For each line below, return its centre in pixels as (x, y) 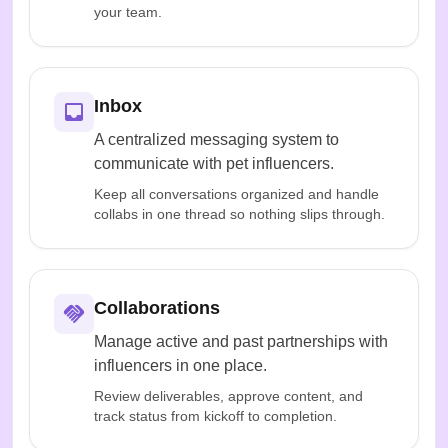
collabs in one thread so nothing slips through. (239, 213)
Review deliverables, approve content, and (228, 395)
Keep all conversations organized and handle (236, 193)
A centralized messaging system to (216, 139)
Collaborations (157, 307)
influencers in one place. (180, 365)
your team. (128, 11)
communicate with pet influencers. (214, 163)
